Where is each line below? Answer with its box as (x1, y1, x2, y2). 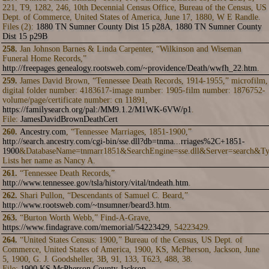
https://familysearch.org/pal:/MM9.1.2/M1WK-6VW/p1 (2, 105, 192, 114)
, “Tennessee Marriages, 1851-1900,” (66, 127, 192, 136)
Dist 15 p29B (2, 32, 47, 41)
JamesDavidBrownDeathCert (20, 115, 118, 124)
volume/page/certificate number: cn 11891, (2, 95, 148, 104)
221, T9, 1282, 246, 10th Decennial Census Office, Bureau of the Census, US (2, 3, 267, 12)
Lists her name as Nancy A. (2, 156, 95, 165)
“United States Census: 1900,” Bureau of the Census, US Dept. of (20, 235, 243, 244)
